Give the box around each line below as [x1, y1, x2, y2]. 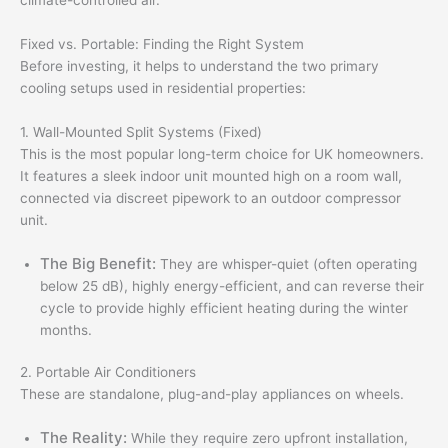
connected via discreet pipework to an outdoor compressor [20, 190, 401, 206]
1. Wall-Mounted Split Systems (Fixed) [20, 124, 262, 140]
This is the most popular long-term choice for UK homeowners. [20, 146, 424, 162]
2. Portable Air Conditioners [20, 364, 196, 381]
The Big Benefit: [40, 253, 156, 273]
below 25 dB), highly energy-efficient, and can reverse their [40, 277, 424, 294]
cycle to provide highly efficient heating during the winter [40, 299, 408, 316]
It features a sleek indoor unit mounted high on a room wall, [20, 168, 402, 184]
